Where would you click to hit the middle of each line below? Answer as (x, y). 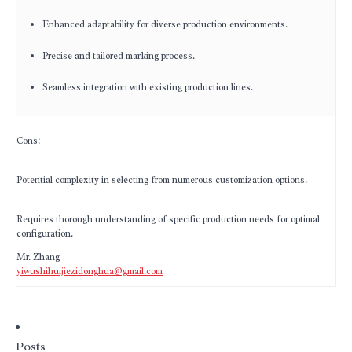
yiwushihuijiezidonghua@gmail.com (90, 271)
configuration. (45, 233)
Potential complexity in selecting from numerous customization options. (162, 180)
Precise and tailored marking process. (119, 56)
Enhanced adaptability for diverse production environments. (165, 24)
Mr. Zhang (38, 257)
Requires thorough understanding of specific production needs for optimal (168, 219)
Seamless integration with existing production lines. (148, 87)
